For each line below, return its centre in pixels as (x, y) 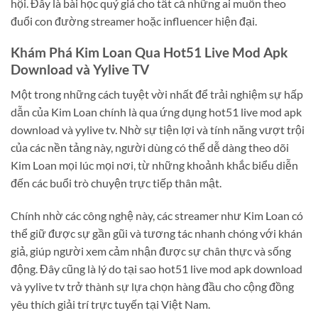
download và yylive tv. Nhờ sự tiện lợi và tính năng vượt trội (158, 129)
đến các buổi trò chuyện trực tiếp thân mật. (116, 182)
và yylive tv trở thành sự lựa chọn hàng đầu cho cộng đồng (152, 286)
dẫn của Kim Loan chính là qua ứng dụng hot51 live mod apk (156, 111)
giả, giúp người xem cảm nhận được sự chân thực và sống (151, 251)
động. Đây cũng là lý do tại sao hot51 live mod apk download (157, 268)
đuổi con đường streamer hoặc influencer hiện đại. (134, 21)
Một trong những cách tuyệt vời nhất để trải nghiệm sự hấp (157, 94)
